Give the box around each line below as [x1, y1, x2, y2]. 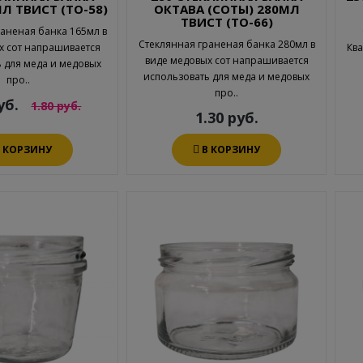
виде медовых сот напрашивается [144, 53, 309, 68]
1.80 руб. [31, 98, 82, 114]
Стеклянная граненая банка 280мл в [138, 37, 315, 52]
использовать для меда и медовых [143, 70, 310, 84]
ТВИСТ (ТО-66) [180, 14, 273, 31]
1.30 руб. [194, 108, 258, 128]
